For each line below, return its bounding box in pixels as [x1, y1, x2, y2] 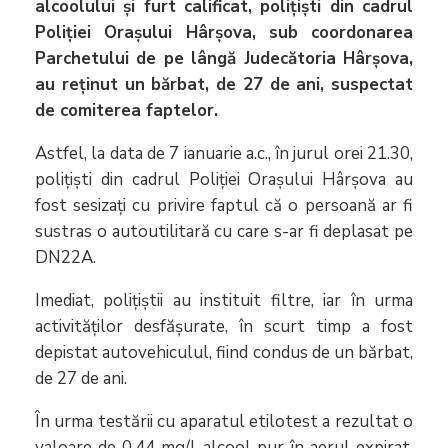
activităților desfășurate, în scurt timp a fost [35, 314, 413, 338]
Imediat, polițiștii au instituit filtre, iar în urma [35, 288, 413, 312]
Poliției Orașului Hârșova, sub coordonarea [35, 20, 413, 44]
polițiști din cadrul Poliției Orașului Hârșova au [35, 167, 413, 191]
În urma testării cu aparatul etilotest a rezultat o [35, 409, 413, 433]
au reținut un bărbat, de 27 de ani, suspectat [35, 72, 413, 96]
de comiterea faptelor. [35, 98, 223, 122]
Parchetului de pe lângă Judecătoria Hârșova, [35, 46, 413, 70]
